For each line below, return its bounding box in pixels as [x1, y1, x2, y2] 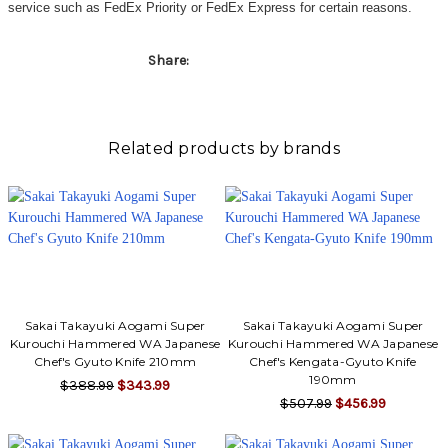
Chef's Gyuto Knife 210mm [34, 353, 197, 369]
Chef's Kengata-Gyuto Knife [249, 353, 417, 369]
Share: [147, 51, 189, 69]
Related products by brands [108, 138, 340, 158]
